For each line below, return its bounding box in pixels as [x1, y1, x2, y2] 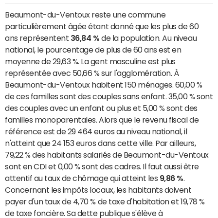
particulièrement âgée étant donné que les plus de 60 [5, 22, 199, 31]
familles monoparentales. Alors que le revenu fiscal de [5, 116, 199, 124]
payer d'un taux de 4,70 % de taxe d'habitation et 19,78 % [5, 198, 205, 206]
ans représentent [5, 34, 71, 42]
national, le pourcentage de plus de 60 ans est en [5, 46, 182, 54]
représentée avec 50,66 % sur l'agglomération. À [5, 69, 179, 77]
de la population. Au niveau [99, 34, 197, 42]
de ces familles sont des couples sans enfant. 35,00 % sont [5, 92, 213, 101]
